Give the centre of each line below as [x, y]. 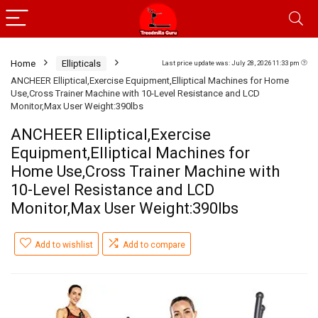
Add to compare [154, 245]
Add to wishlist [64, 245]
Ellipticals [81, 64]
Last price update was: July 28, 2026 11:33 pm [231, 63]
